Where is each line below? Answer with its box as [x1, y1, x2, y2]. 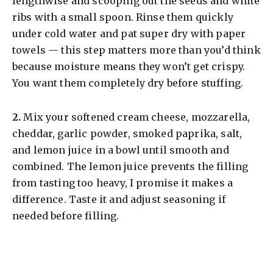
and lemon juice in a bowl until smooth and [12, 144, 229, 157]
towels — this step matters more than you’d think [12, 44, 261, 57]
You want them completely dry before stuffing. [12, 77, 244, 90]
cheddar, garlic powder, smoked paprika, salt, [12, 127, 243, 140]
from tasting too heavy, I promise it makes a [12, 177, 233, 190]
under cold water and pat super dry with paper [12, 27, 246, 40]
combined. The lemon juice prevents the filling [12, 160, 249, 173]
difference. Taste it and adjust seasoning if [12, 193, 226, 206]
